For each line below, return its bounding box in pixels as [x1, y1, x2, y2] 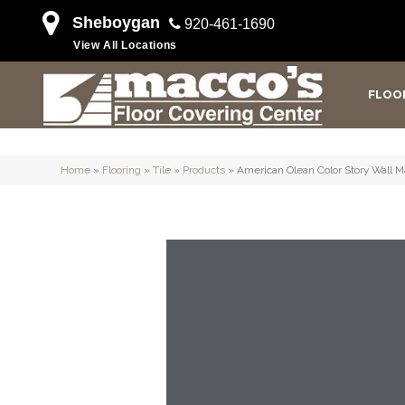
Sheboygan [72, 13, 160, 32]
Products [183, 164, 225, 176]
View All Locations [73, 39, 177, 52]
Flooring [102, 164, 141, 176]
